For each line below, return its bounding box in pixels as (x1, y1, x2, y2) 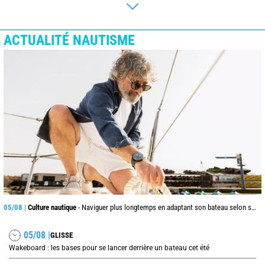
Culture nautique (28, 202, 76, 212)
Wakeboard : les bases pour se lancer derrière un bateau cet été (9, 243, 209, 252)
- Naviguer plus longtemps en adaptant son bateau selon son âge (76, 202, 251, 212)
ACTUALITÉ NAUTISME (4, 31, 135, 49)
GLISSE (50, 231, 73, 240)
